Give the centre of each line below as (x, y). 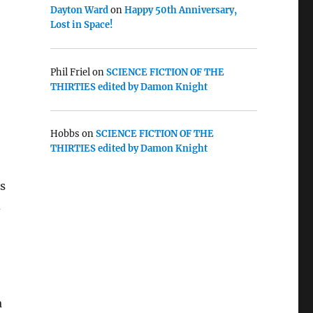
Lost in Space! (81, 25)
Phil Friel (70, 72)
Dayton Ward (79, 10)
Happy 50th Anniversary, (180, 10)
